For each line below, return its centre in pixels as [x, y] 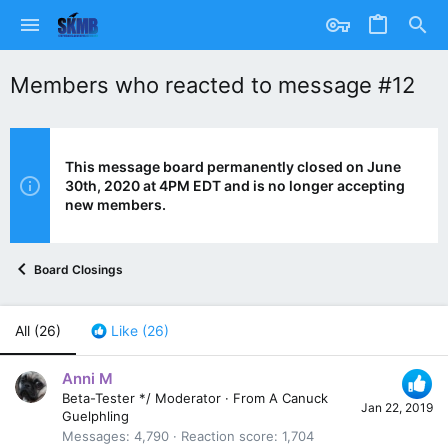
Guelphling [95, 416]
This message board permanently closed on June [233, 166]
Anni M [87, 379]
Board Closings [78, 269]
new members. [115, 204]
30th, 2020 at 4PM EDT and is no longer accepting [235, 185]
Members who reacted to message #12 [212, 85]
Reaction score [227, 436]
